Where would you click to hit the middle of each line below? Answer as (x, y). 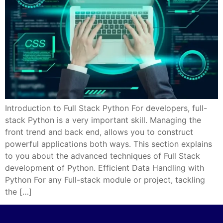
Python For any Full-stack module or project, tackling (105, 180)
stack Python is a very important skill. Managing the (103, 120)
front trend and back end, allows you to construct (99, 132)
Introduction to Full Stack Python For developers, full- (106, 108)
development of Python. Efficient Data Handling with (105, 168)
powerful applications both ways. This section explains (109, 144)
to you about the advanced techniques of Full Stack (103, 156)
